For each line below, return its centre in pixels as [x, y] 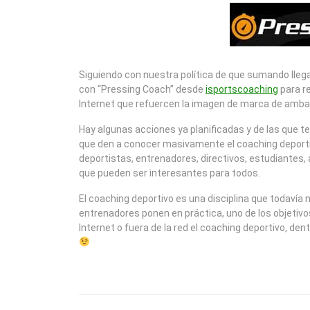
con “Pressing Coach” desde [142, 89]
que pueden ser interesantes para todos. [170, 173]
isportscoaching [242, 89]
